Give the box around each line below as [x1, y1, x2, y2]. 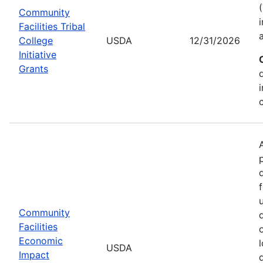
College [19, 34, 53, 46]
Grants [19, 62, 48, 75]
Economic [19, 234, 63, 247]
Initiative [19, 48, 56, 60]
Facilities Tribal [19, 20, 85, 32]
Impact [19, 248, 49, 261]
